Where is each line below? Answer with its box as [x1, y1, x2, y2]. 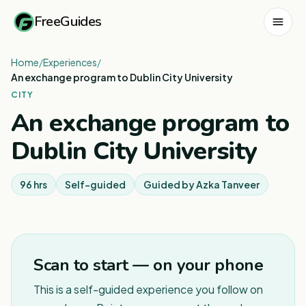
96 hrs [20, 178, 47, 191]
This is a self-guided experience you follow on [33, 282, 263, 296]
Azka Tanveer [196, 178, 260, 191]
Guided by [143, 178, 196, 191]
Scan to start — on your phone [33, 254, 264, 276]
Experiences [43, 56, 97, 68]
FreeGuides [34, 12, 102, 31]
